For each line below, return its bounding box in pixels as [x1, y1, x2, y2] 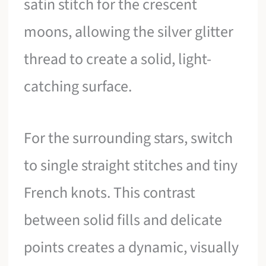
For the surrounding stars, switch [24, 127, 233, 150]
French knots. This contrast [24, 182, 196, 204]
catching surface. [24, 75, 132, 97]
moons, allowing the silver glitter [24, 20, 234, 43]
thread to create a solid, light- [24, 47, 212, 70]
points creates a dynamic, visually [24, 236, 239, 259]
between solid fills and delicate [24, 209, 223, 232]
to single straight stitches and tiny [24, 154, 238, 177]
